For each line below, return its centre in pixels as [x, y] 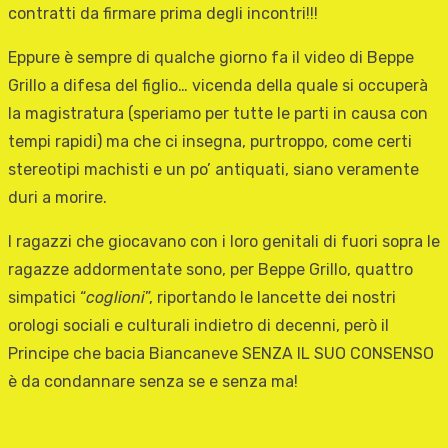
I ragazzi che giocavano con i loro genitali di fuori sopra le [224, 242]
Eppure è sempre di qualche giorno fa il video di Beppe [211, 58]
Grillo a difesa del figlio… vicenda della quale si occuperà [218, 86]
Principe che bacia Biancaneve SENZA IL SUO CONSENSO [221, 354]
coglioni [115, 298]
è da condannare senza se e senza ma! [153, 382]
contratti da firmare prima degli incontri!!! [163, 14]
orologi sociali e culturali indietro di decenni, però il [198, 326]
